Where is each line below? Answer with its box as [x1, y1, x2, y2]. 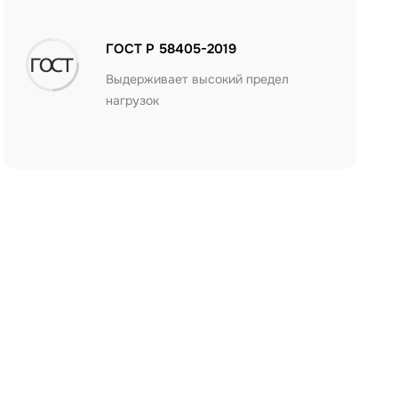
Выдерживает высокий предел [106, 71, 290, 87]
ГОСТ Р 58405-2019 [106, 40, 237, 58]
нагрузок [106, 92, 160, 108]
